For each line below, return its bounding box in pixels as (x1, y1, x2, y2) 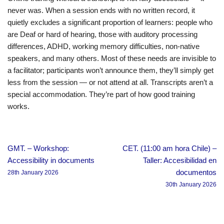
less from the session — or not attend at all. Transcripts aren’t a (7, 77, 213, 86)
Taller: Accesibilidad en (143, 155, 216, 164)
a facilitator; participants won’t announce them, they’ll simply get (7, 65, 213, 74)
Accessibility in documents (7, 155, 94, 164)
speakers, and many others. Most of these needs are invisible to (7, 53, 216, 62)
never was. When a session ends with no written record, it (7, 5, 195, 14)
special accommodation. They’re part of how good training (7, 89, 195, 98)
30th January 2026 (165, 180, 216, 188)
